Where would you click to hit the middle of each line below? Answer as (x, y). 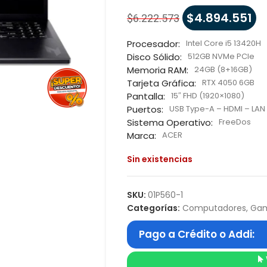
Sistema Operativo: (170, 122)
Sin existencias (159, 159)
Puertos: (145, 109)
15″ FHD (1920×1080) (207, 95)
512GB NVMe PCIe (221, 56)
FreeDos (235, 122)
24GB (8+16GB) (223, 69)
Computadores (214, 208)
